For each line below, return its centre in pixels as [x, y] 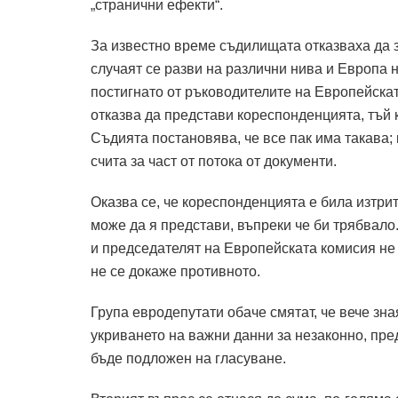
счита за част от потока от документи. [214, 161]
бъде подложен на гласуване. [188, 358]
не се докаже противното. [175, 271]
